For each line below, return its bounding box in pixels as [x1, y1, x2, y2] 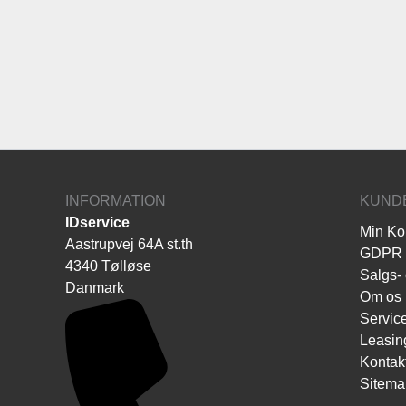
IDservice [65, 214, 130, 230]
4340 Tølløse [65, 257, 151, 274]
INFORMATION [65, 192, 166, 208]
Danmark [65, 279, 124, 295]
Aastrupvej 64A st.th [65, 236, 193, 252]
